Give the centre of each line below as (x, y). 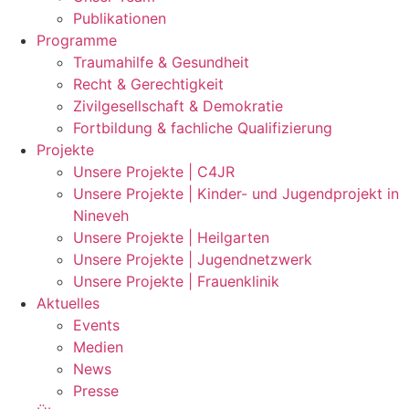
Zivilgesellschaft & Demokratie (178, 106)
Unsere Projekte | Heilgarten (171, 237)
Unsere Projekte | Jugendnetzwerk (193, 259)
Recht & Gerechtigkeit (148, 84)
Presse (96, 391)
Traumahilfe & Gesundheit (161, 62)
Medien (98, 347)
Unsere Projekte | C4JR (154, 172)
